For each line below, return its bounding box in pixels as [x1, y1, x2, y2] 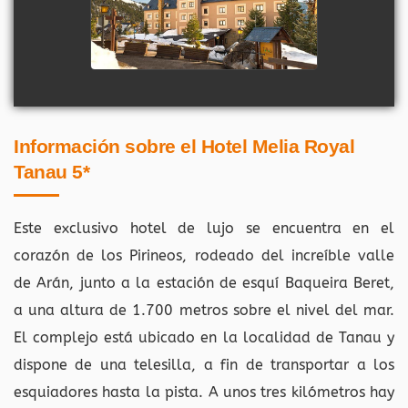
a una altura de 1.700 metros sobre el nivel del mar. [14, 301, 394, 319]
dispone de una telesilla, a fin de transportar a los [14, 355, 394, 373]
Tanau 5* [14, 160, 89, 182]
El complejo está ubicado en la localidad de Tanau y [14, 328, 394, 346]
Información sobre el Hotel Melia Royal [14, 135, 354, 157]
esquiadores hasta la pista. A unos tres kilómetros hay [14, 382, 394, 401]
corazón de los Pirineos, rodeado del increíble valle [14, 246, 394, 264]
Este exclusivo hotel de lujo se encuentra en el [14, 219, 394, 237]
